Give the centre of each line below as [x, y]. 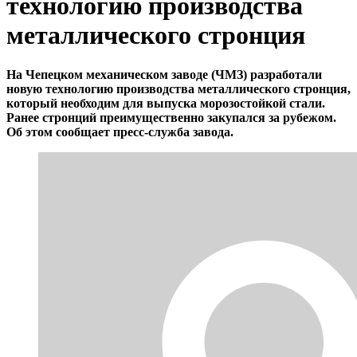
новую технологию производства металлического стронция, [178, 88]
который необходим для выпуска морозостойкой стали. [166, 103]
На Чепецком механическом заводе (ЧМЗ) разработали [164, 74]
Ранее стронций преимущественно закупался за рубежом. [171, 117]
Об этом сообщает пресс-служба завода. [120, 131]
